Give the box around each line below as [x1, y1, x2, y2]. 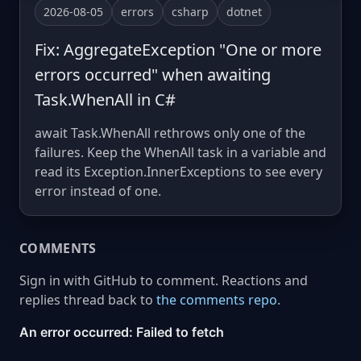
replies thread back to [19, 290, 156, 309]
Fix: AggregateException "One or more [35, 38, 322, 60]
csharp [172, 3, 209, 19]
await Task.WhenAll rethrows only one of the [35, 123, 305, 142]
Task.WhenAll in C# [35, 88, 176, 110]
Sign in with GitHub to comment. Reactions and [19, 271, 308, 289]
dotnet [226, 3, 262, 19]
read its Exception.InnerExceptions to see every [35, 162, 322, 180]
